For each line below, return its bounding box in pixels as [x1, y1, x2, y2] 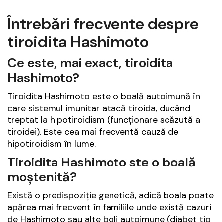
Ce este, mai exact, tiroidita [7, 55, 173, 72]
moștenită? [7, 168, 77, 186]
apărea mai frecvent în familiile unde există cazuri [7, 201, 211, 214]
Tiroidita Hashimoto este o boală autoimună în [7, 90, 200, 103]
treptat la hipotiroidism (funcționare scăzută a [7, 114, 200, 126]
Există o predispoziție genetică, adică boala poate [7, 189, 214, 202]
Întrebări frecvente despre [7, 13, 199, 35]
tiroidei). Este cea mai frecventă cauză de [7, 126, 178, 138]
